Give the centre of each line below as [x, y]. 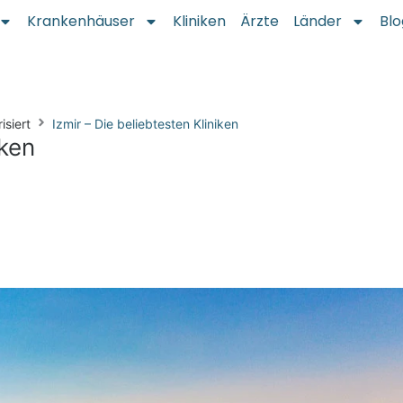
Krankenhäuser [81, 21]
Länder [318, 21]
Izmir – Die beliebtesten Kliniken [145, 124]
